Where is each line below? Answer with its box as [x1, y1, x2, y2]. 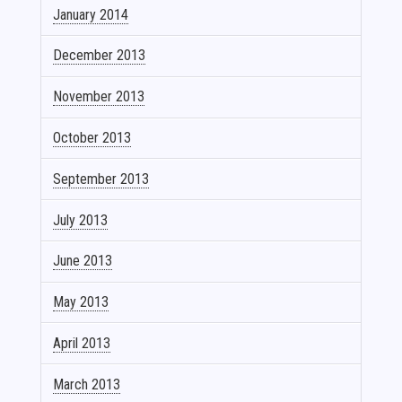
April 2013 [53, 334, 111, 352]
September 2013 [53, 170, 150, 188]
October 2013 [53, 128, 132, 146]
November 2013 [53, 88, 145, 106]
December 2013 [53, 47, 146, 65]
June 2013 [53, 252, 113, 270]
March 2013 [53, 375, 121, 393]
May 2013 [53, 293, 109, 311]
